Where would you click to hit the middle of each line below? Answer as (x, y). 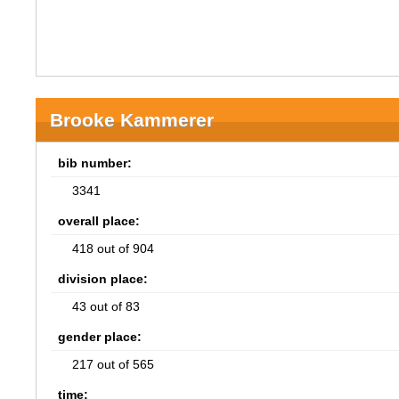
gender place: (100, 337)
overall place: (99, 221)
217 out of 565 (114, 364)
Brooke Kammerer (132, 120)
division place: (103, 279)
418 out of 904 (114, 248)
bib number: (95, 163)
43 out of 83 (106, 306)
